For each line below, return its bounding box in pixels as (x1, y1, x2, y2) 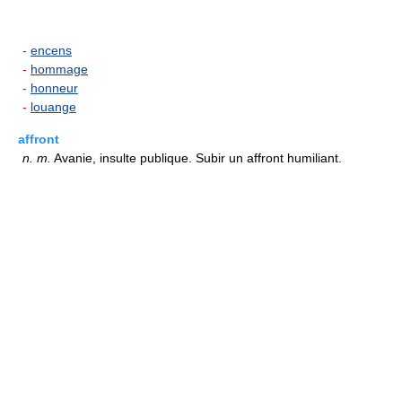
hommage (31, 62, 88, 76)
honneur (31, 81, 78, 95)
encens (31, 43, 72, 57)
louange (31, 100, 76, 114)
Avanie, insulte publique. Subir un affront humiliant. (51, 151, 342, 165)
